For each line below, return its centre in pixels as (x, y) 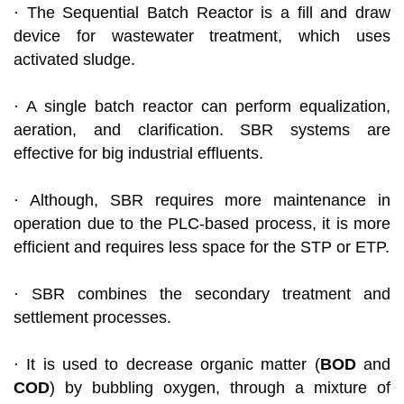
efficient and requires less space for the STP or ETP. (202, 248)
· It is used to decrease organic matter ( (167, 365)
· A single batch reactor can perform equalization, (202, 107)
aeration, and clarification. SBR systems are (202, 130)
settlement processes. (92, 318)
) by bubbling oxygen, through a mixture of (220, 388)
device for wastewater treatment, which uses (202, 37)
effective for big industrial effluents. (138, 154)
